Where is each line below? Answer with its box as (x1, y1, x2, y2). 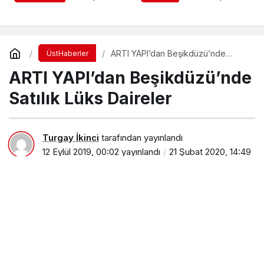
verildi (141, 1, 169, 14)
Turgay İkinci (42, 131, 99, 143)
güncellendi (42, 160, 88, 171)
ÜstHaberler (46, 49, 88, 58)
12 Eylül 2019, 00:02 (42, 146, 119, 157)
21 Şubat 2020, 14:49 (169, 146, 251, 157)
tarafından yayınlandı (99, 131, 183, 143)
